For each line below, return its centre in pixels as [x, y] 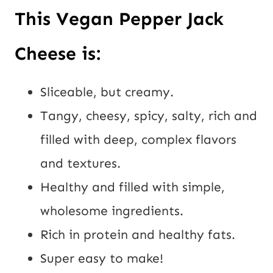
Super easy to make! [102, 259]
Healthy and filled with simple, [133, 187]
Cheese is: [58, 54]
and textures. [80, 164]
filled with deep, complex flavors [138, 140]
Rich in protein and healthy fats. [138, 235]
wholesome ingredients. [112, 211]
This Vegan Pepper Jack [119, 19]
